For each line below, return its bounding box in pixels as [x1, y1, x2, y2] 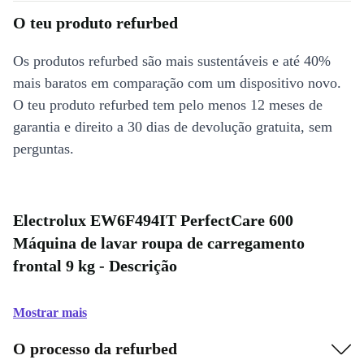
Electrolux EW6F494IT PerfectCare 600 [13, 211, 293, 229]
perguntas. [13, 141, 74, 157]
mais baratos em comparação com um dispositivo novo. [13, 75, 341, 91]
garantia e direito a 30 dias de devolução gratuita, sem [13, 119, 332, 135]
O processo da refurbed [13, 339, 177, 357]
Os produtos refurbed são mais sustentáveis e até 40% [13, 53, 331, 69]
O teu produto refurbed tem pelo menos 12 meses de [13, 97, 323, 113]
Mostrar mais [13, 305, 87, 319]
